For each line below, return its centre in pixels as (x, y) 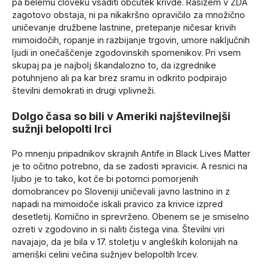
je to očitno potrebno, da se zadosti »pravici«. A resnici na (130, 166)
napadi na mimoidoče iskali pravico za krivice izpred (117, 204)
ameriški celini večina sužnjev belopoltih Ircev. (105, 254)
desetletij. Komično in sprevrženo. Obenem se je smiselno (131, 216)
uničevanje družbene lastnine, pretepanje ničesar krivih (124, 28)
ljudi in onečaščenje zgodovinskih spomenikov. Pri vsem (126, 53)
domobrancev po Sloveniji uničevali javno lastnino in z (121, 191)
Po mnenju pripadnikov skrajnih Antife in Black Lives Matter (131, 153)
